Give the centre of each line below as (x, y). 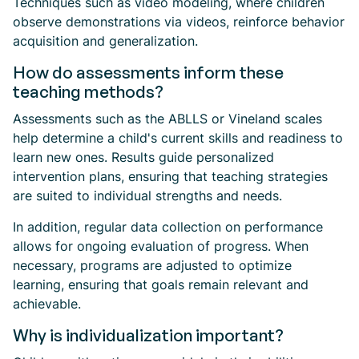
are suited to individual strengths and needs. (147, 196)
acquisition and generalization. (105, 41)
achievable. (47, 304)
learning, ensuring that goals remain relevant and (161, 284)
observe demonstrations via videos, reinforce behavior (179, 22)
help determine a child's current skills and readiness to (178, 138)
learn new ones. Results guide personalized (143, 157)
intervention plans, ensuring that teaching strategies (170, 176)
